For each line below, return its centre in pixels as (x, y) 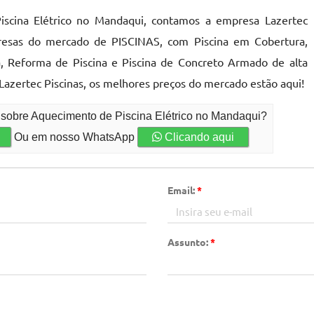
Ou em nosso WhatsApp (75, 137)
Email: (182, 190)
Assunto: (189, 242)
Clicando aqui (198, 137)
